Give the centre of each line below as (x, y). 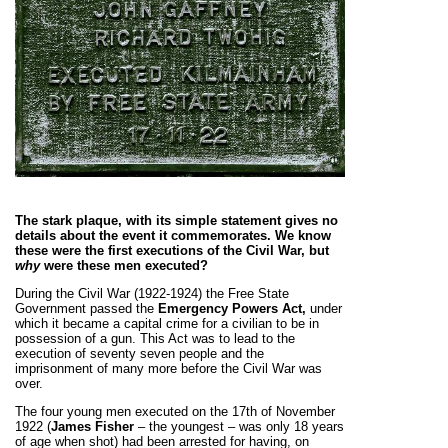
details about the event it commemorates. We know (173, 235)
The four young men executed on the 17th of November (175, 411)
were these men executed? (124, 265)
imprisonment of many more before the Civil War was (168, 368)
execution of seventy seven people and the (139, 353)
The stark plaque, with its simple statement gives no (176, 220)
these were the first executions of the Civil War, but (172, 250)
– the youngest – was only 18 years (241, 426)
